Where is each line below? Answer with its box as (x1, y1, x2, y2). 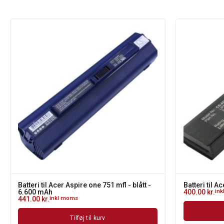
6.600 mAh (18, 188, 52, 196)
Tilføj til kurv (70, 214, 105, 221)
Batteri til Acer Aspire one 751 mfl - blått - (18, 181, 151, 189)
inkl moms (49, 195, 78, 201)
